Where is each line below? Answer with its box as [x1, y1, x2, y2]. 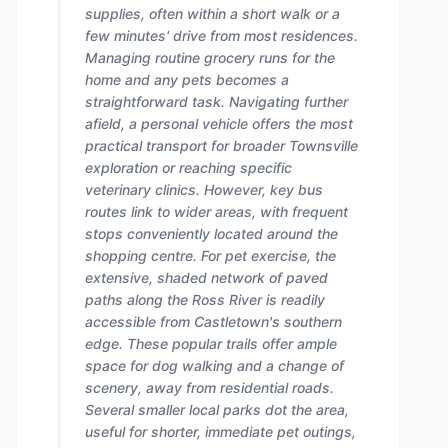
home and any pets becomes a [85, 71, 289, 88]
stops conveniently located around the [85, 225, 338, 242]
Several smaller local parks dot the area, [85, 401, 349, 418]
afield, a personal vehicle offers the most [85, 115, 353, 132]
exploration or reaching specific [85, 159, 292, 176]
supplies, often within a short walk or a [85, 5, 340, 22]
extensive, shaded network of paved [85, 269, 328, 286]
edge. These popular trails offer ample [85, 335, 337, 352]
